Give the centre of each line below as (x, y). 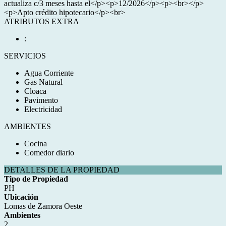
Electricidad (43, 109)
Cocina (36, 144)
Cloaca (35, 91)
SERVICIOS (25, 56)
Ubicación (21, 197)
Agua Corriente (49, 73)
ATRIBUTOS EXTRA (42, 21)
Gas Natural (43, 82)
